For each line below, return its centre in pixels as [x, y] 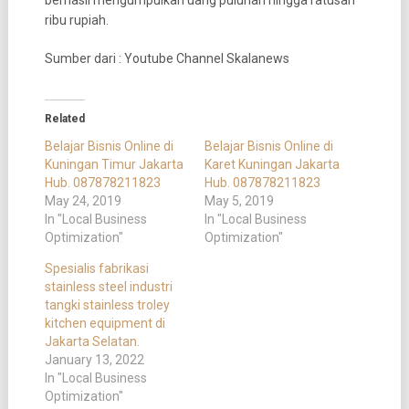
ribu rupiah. [76, 21]
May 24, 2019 [83, 201]
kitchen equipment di [105, 324]
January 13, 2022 [94, 360]
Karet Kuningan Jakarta [272, 165]
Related [64, 119]
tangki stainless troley [107, 305]
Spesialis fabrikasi [96, 269]
